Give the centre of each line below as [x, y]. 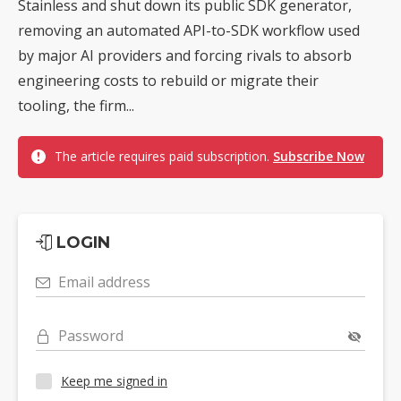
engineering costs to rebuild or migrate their [168, 80]
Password [91, 335]
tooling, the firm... [76, 105]
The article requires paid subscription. [164, 156]
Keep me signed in [114, 381]
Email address [104, 282]
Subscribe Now [319, 156]
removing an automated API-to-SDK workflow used [189, 30]
